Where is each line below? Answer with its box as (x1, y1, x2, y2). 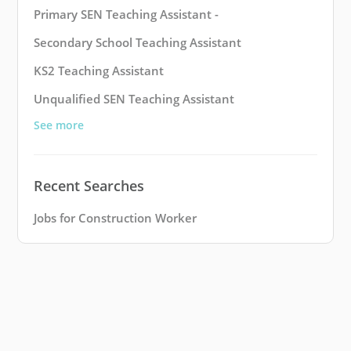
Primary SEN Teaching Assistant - (34, 6, 219, 23)
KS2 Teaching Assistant (34, 63, 164, 79)
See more (34, 118, 84, 133)
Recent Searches (34, 176, 144, 196)
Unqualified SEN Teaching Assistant (34, 91, 234, 107)
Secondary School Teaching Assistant (34, 34, 241, 51)
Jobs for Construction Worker (34, 210, 197, 226)
